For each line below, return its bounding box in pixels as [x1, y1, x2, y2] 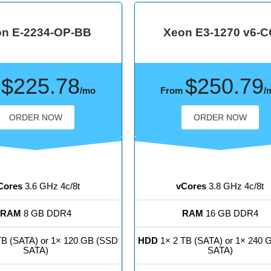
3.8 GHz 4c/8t [206, 181, 264, 192]
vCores [176, 181, 207, 192]
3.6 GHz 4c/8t [22, 181, 80, 192]
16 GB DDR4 [203, 208, 258, 219]
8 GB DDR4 [21, 208, 72, 219]
